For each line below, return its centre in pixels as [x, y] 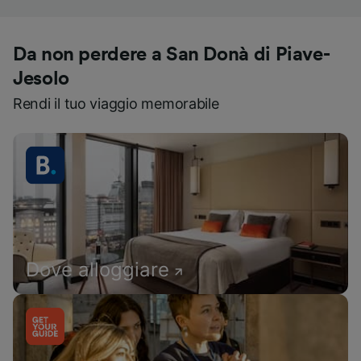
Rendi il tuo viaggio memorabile [116, 103]
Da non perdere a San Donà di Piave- [172, 54]
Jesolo [41, 79]
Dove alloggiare [98, 269]
